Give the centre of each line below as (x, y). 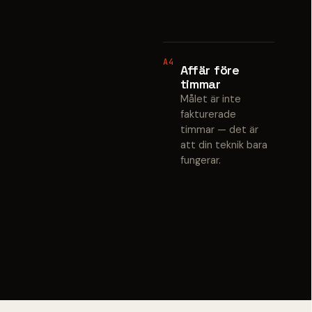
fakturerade (208, 115)
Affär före (210, 70)
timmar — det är (219, 130)
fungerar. (200, 161)
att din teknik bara (224, 145)
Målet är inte (210, 99)
